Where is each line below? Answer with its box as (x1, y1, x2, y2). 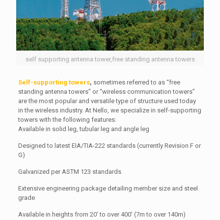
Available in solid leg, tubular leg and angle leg (18, 125, 149, 133)
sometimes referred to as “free (91, 78, 180, 86)
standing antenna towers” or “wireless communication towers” (18, 87, 195, 95)
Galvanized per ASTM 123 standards (18, 167, 121, 175)
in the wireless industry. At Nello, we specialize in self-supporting (18, 106, 201, 114)
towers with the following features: (18, 115, 116, 123)
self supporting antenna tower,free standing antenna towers (25, 55, 195, 63)
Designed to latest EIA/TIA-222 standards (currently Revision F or (18, 141, 201, 149)
